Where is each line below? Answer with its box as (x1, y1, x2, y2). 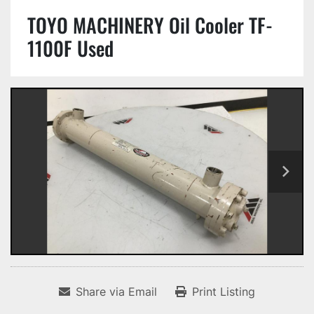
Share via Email (76, 285, 157, 299)
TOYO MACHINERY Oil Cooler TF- (27, 11, 273, 39)
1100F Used (27, 34, 114, 62)
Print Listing (192, 285, 255, 299)
